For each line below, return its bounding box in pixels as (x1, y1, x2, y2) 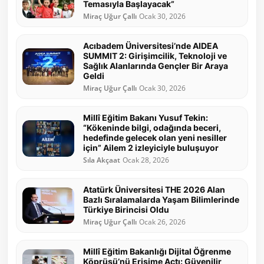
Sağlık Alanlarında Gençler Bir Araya (83, 61, 228, 71)
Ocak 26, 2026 (139, 217, 186, 227)
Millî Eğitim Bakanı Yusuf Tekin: (83, 113, 208, 123)
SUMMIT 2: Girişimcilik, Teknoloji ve (83, 51, 227, 61)
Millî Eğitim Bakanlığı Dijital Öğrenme (83, 246, 231, 257)
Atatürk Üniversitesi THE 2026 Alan (83, 184, 225, 195)
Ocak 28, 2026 (123, 156, 169, 165)
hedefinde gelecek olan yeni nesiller (83, 133, 227, 143)
